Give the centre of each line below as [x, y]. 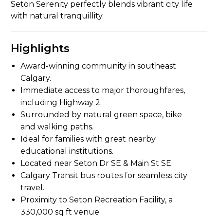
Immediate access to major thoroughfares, [103, 90]
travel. [33, 188]
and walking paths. [57, 127]
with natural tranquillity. [57, 16]
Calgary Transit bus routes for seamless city [104, 175]
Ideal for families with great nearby [88, 139]
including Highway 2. [61, 102]
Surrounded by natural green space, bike [101, 115]
